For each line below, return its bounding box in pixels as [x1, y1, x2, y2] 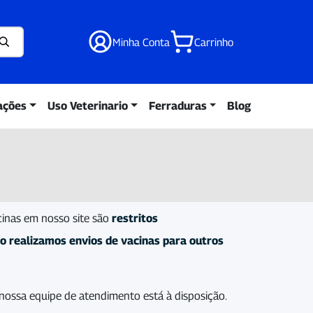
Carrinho [194, 35, 233, 48]
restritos [112, 211, 158, 225]
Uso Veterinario [48, 99, 129, 112]
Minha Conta [112, 35, 170, 48]
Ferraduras [148, 99, 207, 112]
